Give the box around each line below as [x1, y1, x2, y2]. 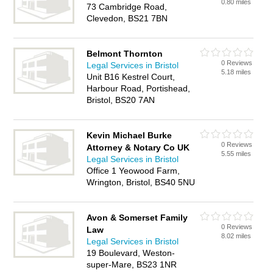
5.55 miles [221, 150, 252, 157]
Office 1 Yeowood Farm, [87, 166, 180, 175]
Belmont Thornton [87, 49, 163, 58]
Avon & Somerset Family [87, 213, 188, 222]
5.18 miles [221, 68, 252, 76]
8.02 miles [221, 232, 252, 239]
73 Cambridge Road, [87, 2, 168, 12]
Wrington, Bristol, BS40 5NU [87, 177, 196, 187]
